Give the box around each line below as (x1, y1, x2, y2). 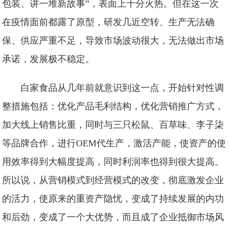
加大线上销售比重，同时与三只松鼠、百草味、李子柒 (2, 120, 224, 130)
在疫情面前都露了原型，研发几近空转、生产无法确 (2, 17, 215, 27)
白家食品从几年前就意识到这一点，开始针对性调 (21, 83, 224, 93)
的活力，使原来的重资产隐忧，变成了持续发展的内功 (2, 194, 224, 204)
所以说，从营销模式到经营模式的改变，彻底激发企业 (2, 175, 224, 185)
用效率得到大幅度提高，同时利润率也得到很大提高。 (2, 157, 224, 167)
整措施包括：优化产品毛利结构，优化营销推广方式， (2, 101, 224, 111)
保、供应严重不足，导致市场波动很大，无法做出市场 (2, 35, 224, 46)
